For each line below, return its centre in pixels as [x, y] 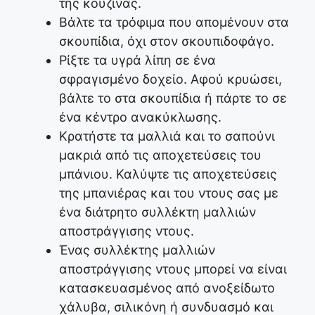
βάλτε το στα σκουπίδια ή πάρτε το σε [173, 98]
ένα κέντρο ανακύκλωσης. [140, 117]
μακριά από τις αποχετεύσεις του [160, 155]
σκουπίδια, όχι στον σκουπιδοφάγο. [167, 41]
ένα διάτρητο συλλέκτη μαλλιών [157, 212]
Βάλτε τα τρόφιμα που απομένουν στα [174, 22]
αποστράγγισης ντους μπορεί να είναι [173, 269]
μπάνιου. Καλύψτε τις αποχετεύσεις [168, 174]
